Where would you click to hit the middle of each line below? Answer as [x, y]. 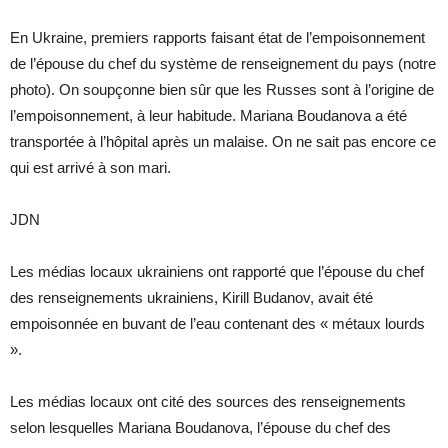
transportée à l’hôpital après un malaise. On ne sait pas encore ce [223, 141]
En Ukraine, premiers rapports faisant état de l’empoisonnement [217, 37]
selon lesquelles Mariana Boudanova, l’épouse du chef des [200, 427]
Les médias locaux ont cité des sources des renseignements [208, 401]
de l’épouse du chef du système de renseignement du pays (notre [223, 63]
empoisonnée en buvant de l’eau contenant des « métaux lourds [217, 323]
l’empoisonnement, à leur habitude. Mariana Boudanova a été [208, 115]
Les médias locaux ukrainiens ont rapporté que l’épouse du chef [217, 271]
